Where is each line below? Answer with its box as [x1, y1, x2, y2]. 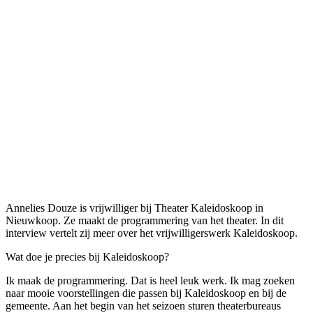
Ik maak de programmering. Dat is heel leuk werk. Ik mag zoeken [6, 274, 295, 286]
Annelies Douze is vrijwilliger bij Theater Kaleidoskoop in [6, 201, 263, 214]
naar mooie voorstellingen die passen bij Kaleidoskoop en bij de [6, 286, 286, 299]
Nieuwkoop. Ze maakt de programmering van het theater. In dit [6, 214, 284, 226]
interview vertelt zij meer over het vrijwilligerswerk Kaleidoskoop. [6, 226, 300, 239]
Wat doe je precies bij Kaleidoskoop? [6, 250, 169, 263]
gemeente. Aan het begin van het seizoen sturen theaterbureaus [6, 299, 281, 312]
